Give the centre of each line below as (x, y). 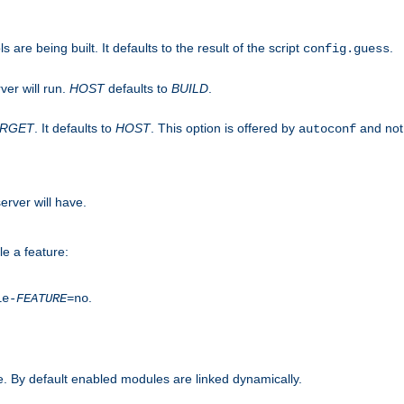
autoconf (327, 129)
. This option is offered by (225, 128)
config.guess (346, 48)
